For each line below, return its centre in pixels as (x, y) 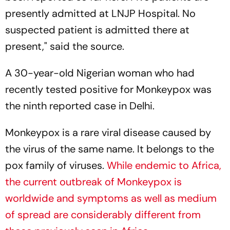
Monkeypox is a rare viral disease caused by (108, 132)
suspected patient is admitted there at (97, 30)
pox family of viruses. (56, 165)
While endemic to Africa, (164, 165)
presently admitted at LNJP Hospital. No (100, 13)
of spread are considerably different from (103, 214)
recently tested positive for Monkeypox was (108, 89)
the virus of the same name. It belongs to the (110, 149)
